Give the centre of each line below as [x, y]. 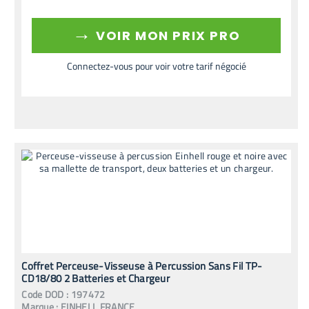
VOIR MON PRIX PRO [166, 35]
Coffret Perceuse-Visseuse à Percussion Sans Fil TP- [142, 266]
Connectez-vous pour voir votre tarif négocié [156, 66]
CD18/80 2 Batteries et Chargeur [96, 278]
